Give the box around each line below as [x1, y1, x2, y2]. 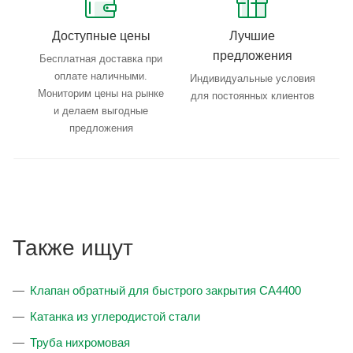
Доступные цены [51, 29, 150, 43]
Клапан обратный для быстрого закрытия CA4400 [30, 284, 301, 298]
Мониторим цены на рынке [38, 87, 164, 100]
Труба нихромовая [30, 336, 130, 350]
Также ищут [13, 236, 133, 261]
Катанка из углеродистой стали [30, 310, 200, 324]
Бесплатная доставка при [39, 53, 162, 65]
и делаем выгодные [54, 105, 148, 117]
